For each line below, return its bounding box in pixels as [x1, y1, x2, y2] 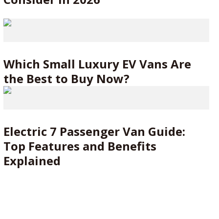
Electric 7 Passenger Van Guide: [3, 123, 185, 139]
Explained [3, 153, 61, 169]
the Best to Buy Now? [3, 70, 130, 87]
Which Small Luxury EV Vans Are [3, 56, 191, 72]
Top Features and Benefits [3, 138, 156, 154]
